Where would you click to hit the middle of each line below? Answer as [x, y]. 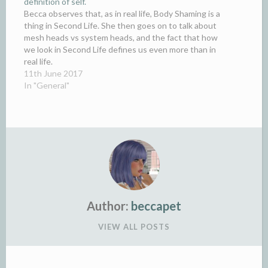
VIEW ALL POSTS [134, 226]
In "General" [47, 85]
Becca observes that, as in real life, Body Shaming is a [122, 13]
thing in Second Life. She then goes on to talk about [120, 25]
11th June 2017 [53, 73]
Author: [108, 205]
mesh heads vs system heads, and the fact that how [121, 37]
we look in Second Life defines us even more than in [120, 49]
